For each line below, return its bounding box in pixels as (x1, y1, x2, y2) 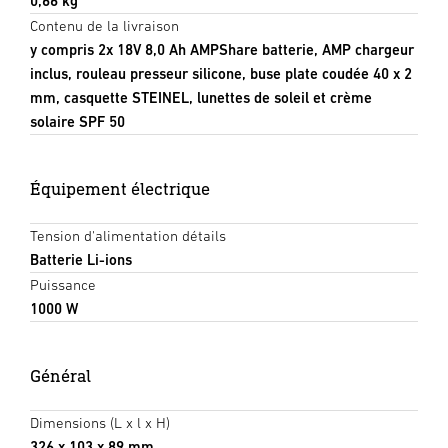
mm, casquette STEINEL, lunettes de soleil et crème (30, 88, 372, 106)
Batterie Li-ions (30, 250, 132, 268)
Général (30, 364, 91, 386)
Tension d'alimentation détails (30, 226, 226, 244)
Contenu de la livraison (30, 16, 179, 34)
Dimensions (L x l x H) (30, 413, 170, 431)
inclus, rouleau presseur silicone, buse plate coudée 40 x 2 (30, 64, 412, 82)
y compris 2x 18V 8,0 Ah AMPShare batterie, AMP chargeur (30, 40, 414, 58)
